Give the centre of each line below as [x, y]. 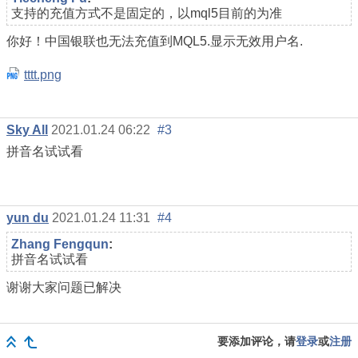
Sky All [27, 129]
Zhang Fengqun [60, 244]
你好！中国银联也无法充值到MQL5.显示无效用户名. [155, 42]
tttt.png [43, 75]
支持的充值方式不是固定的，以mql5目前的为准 [147, 14]
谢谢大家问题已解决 [64, 287]
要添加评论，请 [257, 341]
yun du [28, 217]
